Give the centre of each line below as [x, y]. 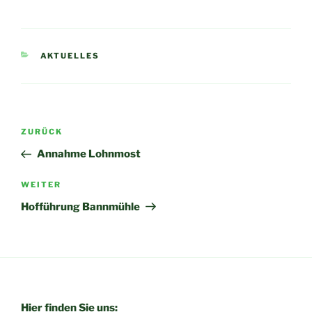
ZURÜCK [42, 132]
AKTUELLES [70, 56]
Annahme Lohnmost [88, 154]
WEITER [41, 184]
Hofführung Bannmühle [80, 206]
